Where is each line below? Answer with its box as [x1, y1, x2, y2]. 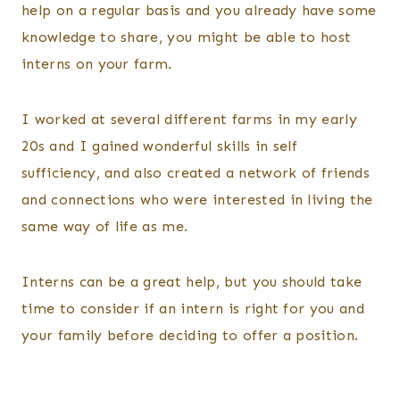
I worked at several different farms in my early [21, 111, 358, 129]
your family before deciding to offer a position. [21, 327, 359, 345]
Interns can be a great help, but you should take [21, 273, 362, 291]
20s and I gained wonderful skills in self [21, 137, 298, 155]
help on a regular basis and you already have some [21, 2, 377, 20]
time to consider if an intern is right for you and [21, 300, 365, 318]
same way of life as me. [21, 218, 193, 236]
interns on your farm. [21, 55, 178, 73]
